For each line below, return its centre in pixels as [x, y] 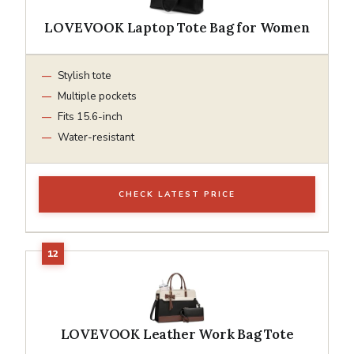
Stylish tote [85, 75]
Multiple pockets [97, 96]
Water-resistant [96, 137]
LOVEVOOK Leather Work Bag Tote [177, 334]
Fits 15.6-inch [90, 116]
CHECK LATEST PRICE [177, 194]
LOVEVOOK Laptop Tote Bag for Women [177, 27]
